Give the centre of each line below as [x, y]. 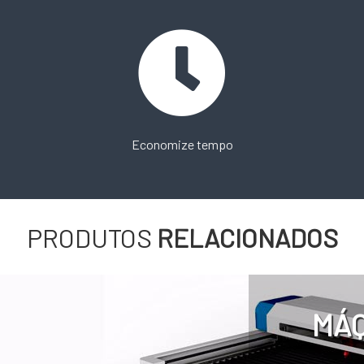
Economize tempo [182, 144]
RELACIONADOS [247, 237]
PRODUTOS [91, 237]
